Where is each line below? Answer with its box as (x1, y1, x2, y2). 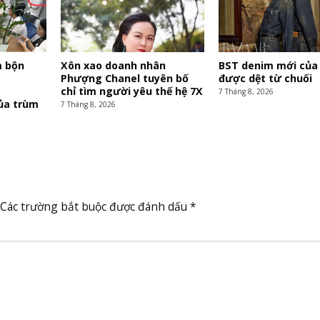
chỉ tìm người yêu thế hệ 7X (60, 84, 203, 99)
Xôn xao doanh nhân (60, 59, 166, 73)
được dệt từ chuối (218, 71, 312, 86)
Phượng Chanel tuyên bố (60, 71, 189, 86)
